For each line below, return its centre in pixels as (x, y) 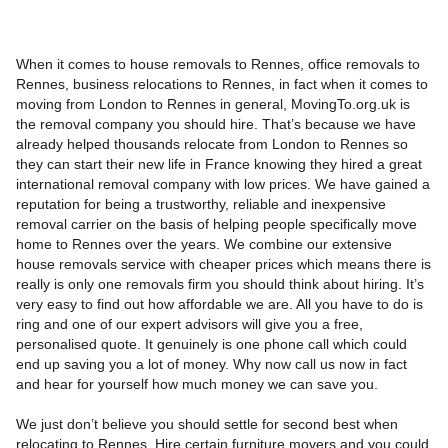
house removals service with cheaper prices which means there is (223, 264)
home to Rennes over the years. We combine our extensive (203, 244)
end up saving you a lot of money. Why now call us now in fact (211, 364)
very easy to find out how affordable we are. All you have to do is (219, 304)
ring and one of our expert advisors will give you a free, (189, 324)
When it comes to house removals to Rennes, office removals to (217, 64)
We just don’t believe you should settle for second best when (206, 424)
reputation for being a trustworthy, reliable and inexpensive (200, 204)
